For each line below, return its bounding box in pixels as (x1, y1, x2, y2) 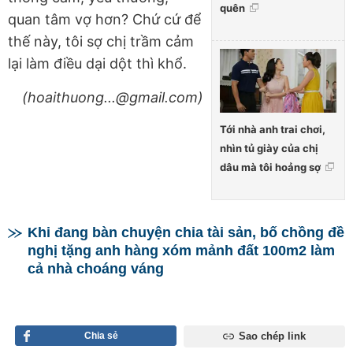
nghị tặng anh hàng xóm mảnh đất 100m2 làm (28, 242, 335, 258)
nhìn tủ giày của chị (220, 141, 318, 154)
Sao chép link (238, 329, 306, 342)
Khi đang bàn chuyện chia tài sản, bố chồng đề (28, 224, 344, 240)
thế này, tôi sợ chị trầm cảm (8, 33, 194, 50)
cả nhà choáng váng (28, 260, 164, 277)
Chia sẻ (84, 329, 119, 341)
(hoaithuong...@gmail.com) (22, 89, 203, 106)
